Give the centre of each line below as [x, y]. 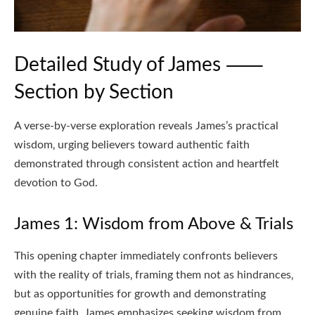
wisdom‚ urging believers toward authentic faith [132, 145]
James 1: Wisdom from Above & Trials [154, 225]
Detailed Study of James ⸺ [139, 65]
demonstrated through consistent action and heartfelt [147, 164]
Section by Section [94, 92]
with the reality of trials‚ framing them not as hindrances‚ [154, 275]
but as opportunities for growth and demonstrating [140, 294]
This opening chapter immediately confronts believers [146, 256]
